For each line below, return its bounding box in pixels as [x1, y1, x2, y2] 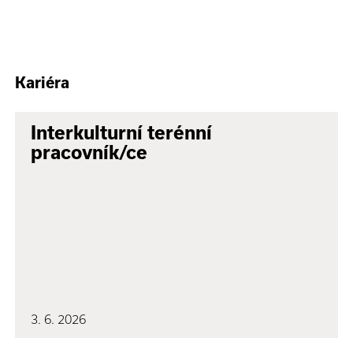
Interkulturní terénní [31, 121, 213, 143]
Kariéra [15, 74, 70, 92]
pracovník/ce [31, 141, 148, 163]
